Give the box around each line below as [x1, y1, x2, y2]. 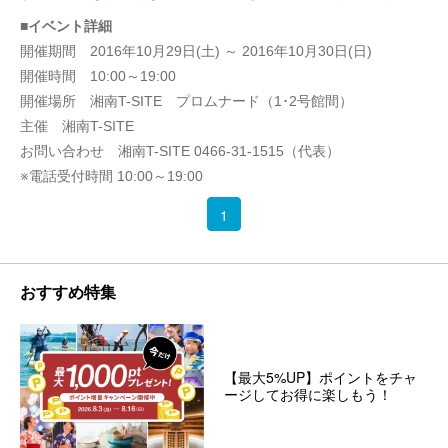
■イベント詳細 [20, 17, 112, 34]
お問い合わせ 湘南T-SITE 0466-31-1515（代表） [20, 142, 340, 159]
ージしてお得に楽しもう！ [224, 384, 392, 405]
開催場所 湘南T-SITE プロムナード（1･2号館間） [20, 92, 353, 109]
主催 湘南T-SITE [20, 117, 134, 134]
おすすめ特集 [20, 279, 116, 303]
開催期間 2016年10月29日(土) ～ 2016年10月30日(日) [20, 42, 372, 59]
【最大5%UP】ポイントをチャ [224, 367, 417, 388]
